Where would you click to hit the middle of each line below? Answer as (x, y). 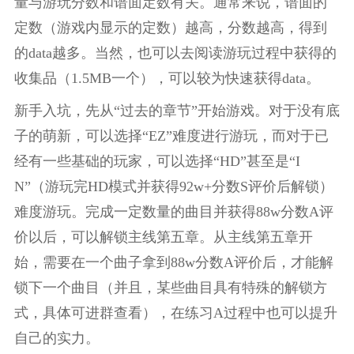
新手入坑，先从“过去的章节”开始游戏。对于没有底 (177, 111)
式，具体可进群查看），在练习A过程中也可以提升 (175, 313)
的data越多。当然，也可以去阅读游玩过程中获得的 (175, 53)
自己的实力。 (56, 339)
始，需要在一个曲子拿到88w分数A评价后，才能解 (173, 263)
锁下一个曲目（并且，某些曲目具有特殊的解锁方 (170, 288)
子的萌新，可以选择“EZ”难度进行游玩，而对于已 (171, 136)
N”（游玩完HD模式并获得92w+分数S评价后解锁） (173, 187)
